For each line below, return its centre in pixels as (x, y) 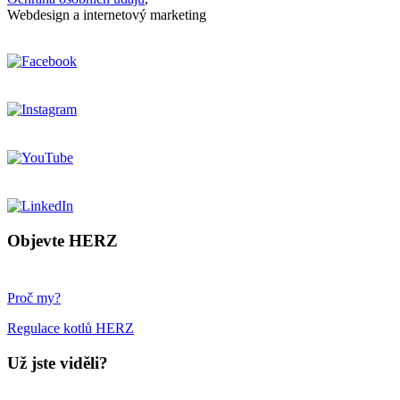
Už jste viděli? (58, 363)
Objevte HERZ (62, 240)
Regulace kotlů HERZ (71, 329)
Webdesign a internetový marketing (107, 14)
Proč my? (34, 298)
